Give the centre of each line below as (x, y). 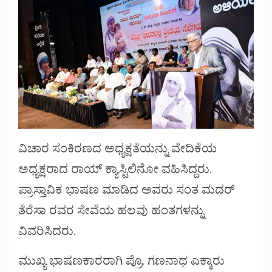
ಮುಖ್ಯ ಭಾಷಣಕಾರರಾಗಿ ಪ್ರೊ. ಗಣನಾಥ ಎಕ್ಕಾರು (121, 261)
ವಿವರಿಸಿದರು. (47, 231)
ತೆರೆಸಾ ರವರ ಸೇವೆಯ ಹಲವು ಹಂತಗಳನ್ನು (111, 210)
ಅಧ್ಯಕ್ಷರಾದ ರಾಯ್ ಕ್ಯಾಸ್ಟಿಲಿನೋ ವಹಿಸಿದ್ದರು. (115, 169)
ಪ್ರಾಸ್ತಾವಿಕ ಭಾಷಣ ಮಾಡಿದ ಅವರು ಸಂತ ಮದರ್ (127, 190)
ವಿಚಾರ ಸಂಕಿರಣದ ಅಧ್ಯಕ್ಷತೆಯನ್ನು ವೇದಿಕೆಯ (117, 148)
